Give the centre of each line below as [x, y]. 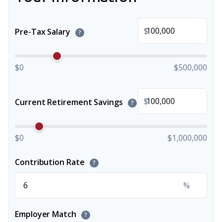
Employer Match [47, 214]
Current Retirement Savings [70, 102]
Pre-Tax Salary [44, 32]
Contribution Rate [51, 162]
